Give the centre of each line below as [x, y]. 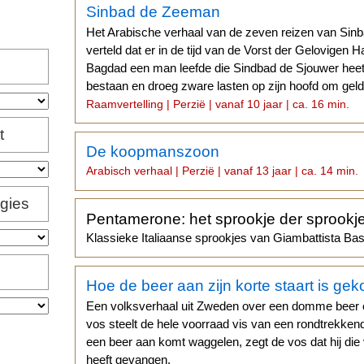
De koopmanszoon [153, 152]
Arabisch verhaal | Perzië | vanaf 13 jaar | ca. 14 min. [223, 171]
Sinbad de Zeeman [154, 11]
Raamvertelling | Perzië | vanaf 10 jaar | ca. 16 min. [218, 104]
